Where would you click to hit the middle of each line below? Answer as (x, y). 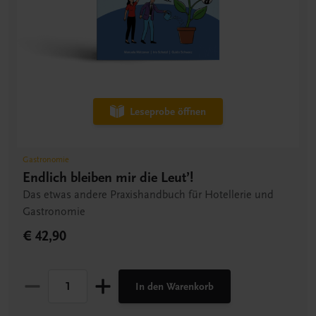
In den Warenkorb (175, 287)
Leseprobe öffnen (168, 112)
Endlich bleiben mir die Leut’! (108, 178)
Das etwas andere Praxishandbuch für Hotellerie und (148, 195)
